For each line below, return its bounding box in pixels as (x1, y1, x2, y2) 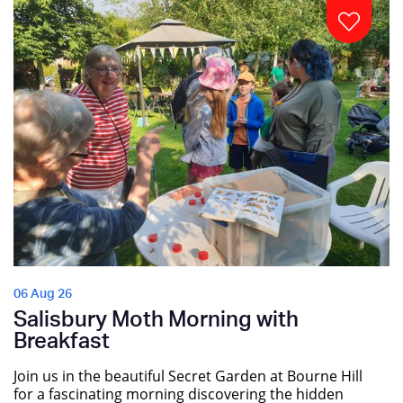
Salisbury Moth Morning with (13, 309, 299, 332)
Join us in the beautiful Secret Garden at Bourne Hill (13, 366, 363, 386)
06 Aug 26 (13, 288, 72, 301)
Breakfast (13, 331, 110, 354)
